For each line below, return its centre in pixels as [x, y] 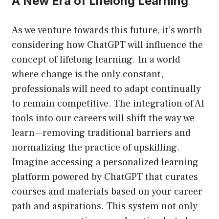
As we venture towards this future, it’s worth [107, 31]
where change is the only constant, [88, 75]
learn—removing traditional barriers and [101, 133]
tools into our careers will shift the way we [103, 119]
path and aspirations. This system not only [105, 207]
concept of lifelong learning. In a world [96, 60]
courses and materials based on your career [107, 192]
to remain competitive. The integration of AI [108, 104]
